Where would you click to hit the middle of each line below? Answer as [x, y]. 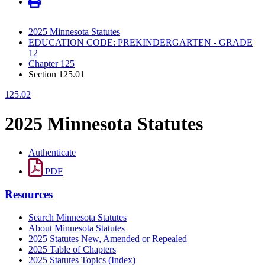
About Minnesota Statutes [77, 228]
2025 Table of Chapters [72, 249]
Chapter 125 [51, 64]
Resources [29, 194]
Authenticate [52, 153]
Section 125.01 [56, 75]
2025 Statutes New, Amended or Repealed [108, 238]
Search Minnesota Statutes [77, 217]
